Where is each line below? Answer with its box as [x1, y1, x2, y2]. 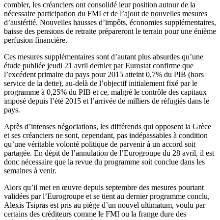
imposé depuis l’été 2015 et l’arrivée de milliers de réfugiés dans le [4, 97, 209, 106]
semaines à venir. [4, 166, 56, 175]
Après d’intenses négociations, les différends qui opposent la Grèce [4, 122, 211, 131]
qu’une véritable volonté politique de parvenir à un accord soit [4, 140, 195, 149]
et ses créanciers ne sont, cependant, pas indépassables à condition [4, 131, 208, 140]
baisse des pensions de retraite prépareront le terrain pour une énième [4, 27, 216, 36]
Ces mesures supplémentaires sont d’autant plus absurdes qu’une [4, 53, 203, 61]
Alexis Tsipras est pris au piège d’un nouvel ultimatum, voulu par [4, 201, 205, 210]
